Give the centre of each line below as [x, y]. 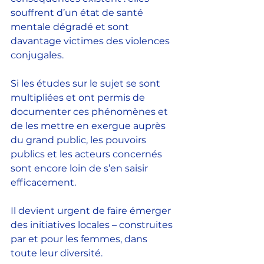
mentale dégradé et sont [71, 27]
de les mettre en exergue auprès [89, 126]
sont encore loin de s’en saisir [80, 168]
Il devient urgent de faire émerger [92, 210]
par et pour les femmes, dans [80, 239]
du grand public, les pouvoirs [80, 140]
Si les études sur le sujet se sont [87, 83]
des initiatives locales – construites [93, 225]
